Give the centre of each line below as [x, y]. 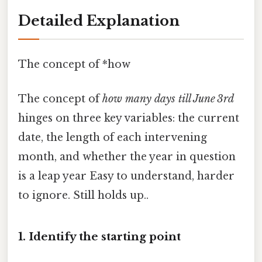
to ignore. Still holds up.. [83, 196]
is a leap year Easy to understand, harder [126, 176]
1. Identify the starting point [99, 237]
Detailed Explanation [99, 20]
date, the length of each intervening [113, 138]
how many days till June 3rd [168, 99]
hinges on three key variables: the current [129, 118]
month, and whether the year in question [127, 157]
